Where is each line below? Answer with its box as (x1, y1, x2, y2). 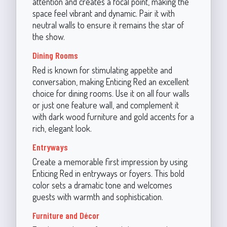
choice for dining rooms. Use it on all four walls (32, 87, 190, 99)
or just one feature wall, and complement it (32, 99, 179, 110)
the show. (32, 30, 65, 42)
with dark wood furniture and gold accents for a (32, 110, 194, 122)
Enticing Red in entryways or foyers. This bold (32, 167, 184, 179)
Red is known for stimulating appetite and (32, 64, 172, 75)
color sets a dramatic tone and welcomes (32, 179, 172, 191)
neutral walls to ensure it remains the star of (32, 19, 184, 30)
